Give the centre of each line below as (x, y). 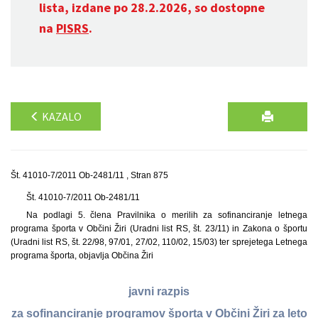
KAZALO (61, 116)
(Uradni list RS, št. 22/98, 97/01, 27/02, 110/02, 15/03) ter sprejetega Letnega (159, 242)
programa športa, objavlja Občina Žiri (82, 256)
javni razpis (159, 292)
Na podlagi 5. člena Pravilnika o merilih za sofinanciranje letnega (166, 215)
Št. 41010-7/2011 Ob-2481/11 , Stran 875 (89, 175)
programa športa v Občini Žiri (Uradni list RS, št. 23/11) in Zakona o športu (159, 229)
